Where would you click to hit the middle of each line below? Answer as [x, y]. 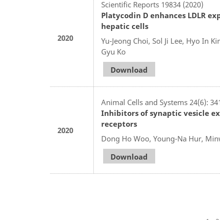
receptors [119, 124]
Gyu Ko [113, 52]
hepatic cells [125, 26]
